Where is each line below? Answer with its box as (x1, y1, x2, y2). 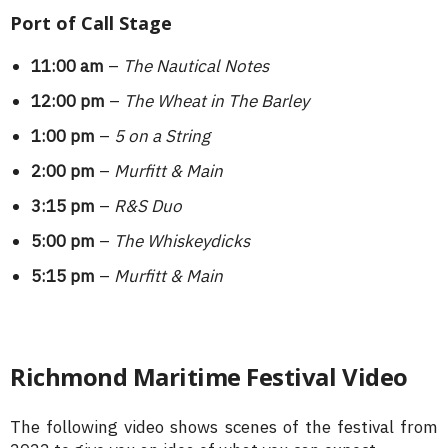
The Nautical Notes (123, 55, 269, 78)
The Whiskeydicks (114, 230, 250, 253)
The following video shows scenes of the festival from (10, 416, 438, 439)
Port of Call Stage (10, 11, 172, 36)
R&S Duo (114, 195, 182, 218)
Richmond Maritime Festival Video (10, 360, 408, 394)
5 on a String (114, 125, 210, 148)
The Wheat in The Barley (124, 90, 309, 113)
